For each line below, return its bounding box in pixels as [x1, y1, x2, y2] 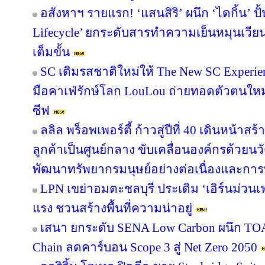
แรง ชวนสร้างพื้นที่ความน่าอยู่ [33, 201, 192, 215]
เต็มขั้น [33, 45, 70, 59]
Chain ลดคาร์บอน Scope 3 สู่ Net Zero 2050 [33, 240, 257, 254]
